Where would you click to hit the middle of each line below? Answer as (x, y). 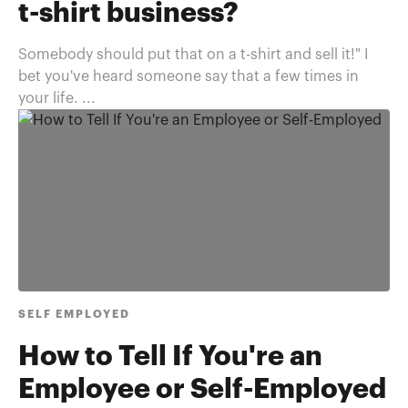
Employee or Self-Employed (202, 390)
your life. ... (57, 98)
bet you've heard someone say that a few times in (189, 76)
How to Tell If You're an (170, 357)
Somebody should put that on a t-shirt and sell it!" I (193, 55)
